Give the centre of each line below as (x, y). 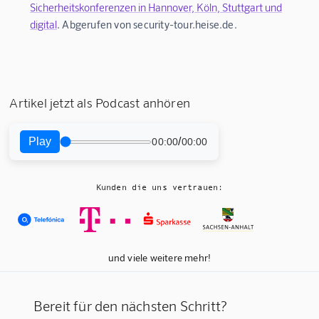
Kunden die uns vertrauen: (159, 188)
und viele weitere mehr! (159, 258)
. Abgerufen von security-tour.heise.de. (147, 25)
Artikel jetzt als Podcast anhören (100, 103)
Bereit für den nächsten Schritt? (130, 306)
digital (43, 25)
